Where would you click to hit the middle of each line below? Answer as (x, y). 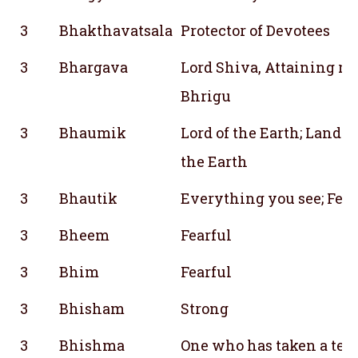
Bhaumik (93, 132)
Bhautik (88, 198)
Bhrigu (206, 95)
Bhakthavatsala (116, 30)
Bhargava (93, 67)
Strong (205, 308)
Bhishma (92, 345)
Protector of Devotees (255, 30)
